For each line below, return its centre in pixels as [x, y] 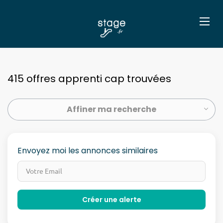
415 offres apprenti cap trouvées [89, 79]
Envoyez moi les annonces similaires [88, 151]
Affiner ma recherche [111, 109]
